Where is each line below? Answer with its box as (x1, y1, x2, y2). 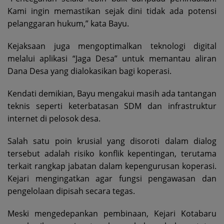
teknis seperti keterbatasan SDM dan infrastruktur (7, 100, 216, 112)
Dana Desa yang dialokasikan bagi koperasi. (7, 65, 171, 77)
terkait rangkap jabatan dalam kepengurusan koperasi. (7, 160, 216, 172)
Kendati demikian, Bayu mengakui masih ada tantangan (7, 88, 216, 99)
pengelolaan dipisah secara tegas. (7, 185, 135, 197)
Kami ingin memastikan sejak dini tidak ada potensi (7, 5, 216, 17)
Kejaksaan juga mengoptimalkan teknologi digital (7, 40, 216, 52)
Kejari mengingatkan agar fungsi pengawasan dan (7, 173, 216, 184)
